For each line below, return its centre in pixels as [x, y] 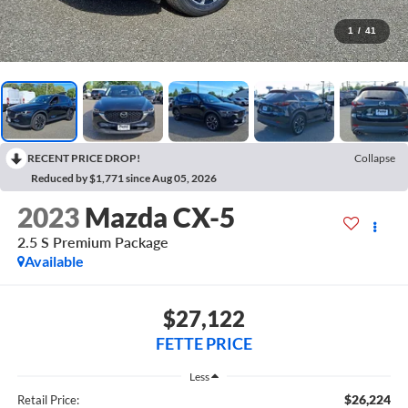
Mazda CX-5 [159, 217]
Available [54, 261]
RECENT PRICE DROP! [84, 158]
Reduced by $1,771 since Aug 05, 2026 [124, 178]
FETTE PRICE [204, 343]
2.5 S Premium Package [92, 242]
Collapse [375, 158]
